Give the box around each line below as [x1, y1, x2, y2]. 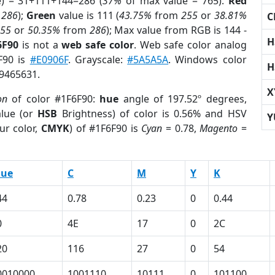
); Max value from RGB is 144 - [106, 23, 247, 37]
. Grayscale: [68, 53, 128, 66]
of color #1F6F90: [7, 92, 100, 106]
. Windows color [168, 53, 247, 66]
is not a [18, 38, 62, 52]
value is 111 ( [56, 9, 120, 22]
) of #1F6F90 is [69, 122, 142, 135]
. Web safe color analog [133, 38, 247, 52]
